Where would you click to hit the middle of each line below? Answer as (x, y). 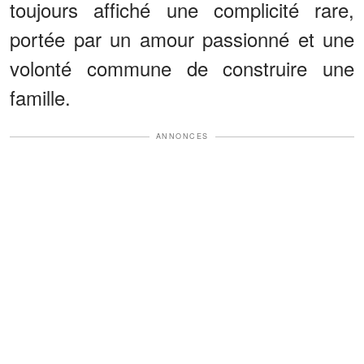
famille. (40, 97)
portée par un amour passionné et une (182, 39)
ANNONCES (182, 136)
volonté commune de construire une (182, 68)
